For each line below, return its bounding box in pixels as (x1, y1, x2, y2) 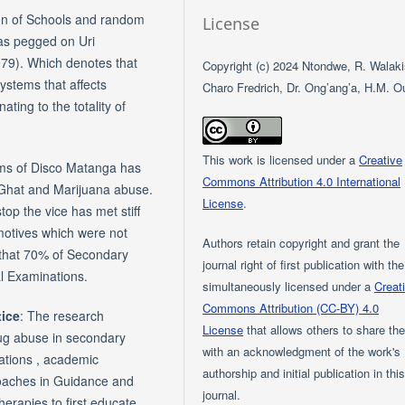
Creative (359, 150, 403, 168)
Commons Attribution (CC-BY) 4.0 (202, 298, 380, 316)
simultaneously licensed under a (202, 277, 375, 295)
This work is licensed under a (202, 150, 360, 168)
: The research (20, 306, 104, 325)
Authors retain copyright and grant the (202, 233, 400, 251)
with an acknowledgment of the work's (202, 342, 401, 360)
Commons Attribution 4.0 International (202, 172, 401, 190)
